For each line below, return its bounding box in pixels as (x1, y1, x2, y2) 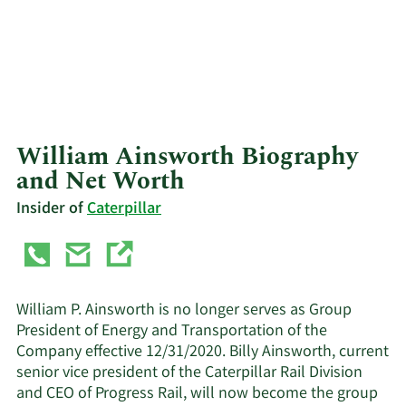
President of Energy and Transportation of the (16, 319, 327, 343)
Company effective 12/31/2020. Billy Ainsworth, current (16, 340, 389, 364)
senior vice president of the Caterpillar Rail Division (16, 361, 362, 385)
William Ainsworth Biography (16, 138, 358, 177)
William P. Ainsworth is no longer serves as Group (16, 298, 352, 323)
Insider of (16, 197, 87, 221)
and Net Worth (16, 162, 185, 201)
